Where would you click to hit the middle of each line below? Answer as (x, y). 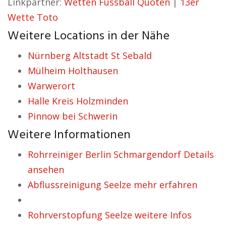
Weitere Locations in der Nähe (89, 36)
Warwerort (51, 86)
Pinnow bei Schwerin (73, 116)
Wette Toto (33, 17)
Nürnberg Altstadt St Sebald (90, 55)
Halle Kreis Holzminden (78, 101)
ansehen (46, 169)
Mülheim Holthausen (73, 71)
